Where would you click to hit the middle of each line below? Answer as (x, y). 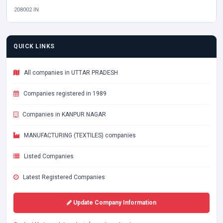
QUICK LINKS (34, 46)
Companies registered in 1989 (64, 94)
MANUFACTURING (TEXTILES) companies (79, 135)
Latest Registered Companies (63, 177)
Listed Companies (48, 156)
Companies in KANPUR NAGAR (63, 114)
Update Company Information (114, 203)
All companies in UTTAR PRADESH (70, 73)
